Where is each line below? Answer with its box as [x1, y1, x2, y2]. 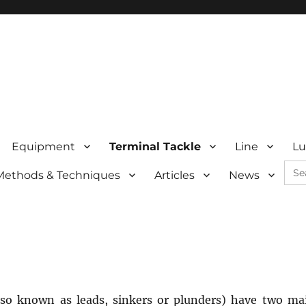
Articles [154, 168, 195, 182]
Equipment [12, 139, 76, 153]
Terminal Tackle [109, 139, 201, 153]
